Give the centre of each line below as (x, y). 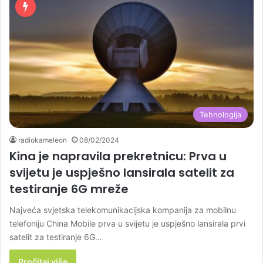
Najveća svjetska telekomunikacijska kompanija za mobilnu (123, 210)
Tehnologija (220, 115)
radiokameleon (43, 140)
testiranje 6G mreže (69, 189)
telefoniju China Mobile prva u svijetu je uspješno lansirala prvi (127, 224)
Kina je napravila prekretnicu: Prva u (118, 156)
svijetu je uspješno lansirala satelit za (122, 173)
